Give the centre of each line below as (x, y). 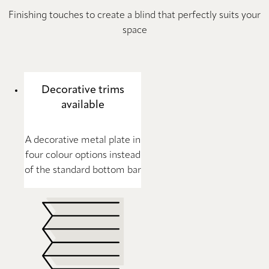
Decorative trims (83, 90)
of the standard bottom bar (83, 170)
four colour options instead (83, 155)
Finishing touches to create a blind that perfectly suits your (134, 15)
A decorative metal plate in (83, 140)
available (83, 105)
